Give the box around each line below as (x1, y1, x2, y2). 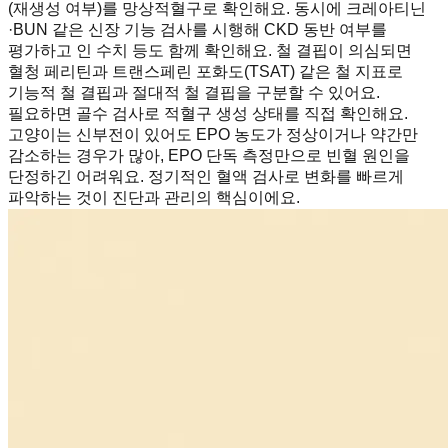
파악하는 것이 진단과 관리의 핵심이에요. (8, 189, 300, 207)
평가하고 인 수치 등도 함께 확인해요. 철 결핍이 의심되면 (8, 42, 412, 60)
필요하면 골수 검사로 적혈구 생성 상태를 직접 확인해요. (8, 105, 408, 123)
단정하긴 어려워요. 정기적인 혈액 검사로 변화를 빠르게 (8, 168, 404, 186)
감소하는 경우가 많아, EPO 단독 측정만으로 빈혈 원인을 (8, 147, 410, 165)
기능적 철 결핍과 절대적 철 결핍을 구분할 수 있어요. (8, 84, 380, 102)
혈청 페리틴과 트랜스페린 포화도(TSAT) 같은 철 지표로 (8, 63, 403, 81)
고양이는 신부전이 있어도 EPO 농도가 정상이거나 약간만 (8, 126, 418, 144)
